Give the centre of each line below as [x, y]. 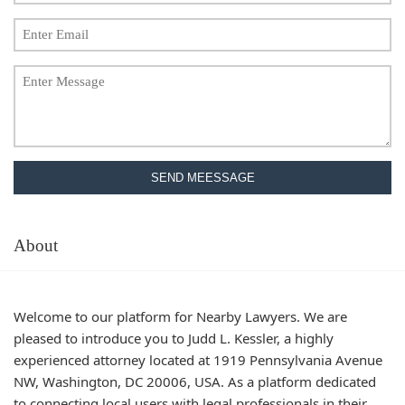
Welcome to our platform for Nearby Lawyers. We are [180, 316]
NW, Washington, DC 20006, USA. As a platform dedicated [195, 381]
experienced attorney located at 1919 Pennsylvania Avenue [198, 359]
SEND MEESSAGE [202, 178]
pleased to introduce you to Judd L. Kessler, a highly [174, 338]
